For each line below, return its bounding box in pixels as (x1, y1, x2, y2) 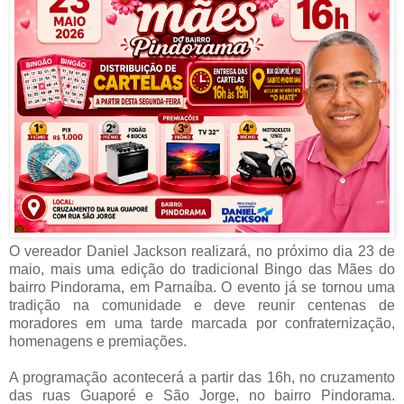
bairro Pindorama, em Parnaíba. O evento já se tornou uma (9, 279, 395, 295)
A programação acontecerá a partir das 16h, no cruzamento (9, 369, 395, 385)
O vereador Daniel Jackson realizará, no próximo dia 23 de (9, 243, 395, 259)
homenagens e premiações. (9, 333, 187, 349)
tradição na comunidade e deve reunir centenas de (9, 297, 395, 313)
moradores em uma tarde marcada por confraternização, (9, 315, 395, 331)
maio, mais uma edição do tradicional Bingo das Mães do (9, 261, 395, 277)
